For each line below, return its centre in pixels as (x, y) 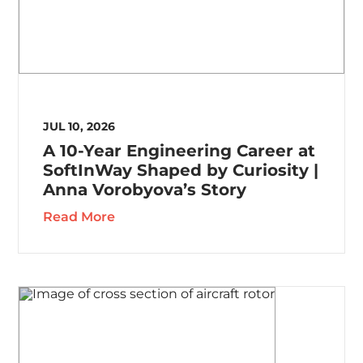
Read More (79, 217)
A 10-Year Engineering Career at (179, 151)
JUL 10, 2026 (79, 127)
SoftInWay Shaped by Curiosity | (181, 171)
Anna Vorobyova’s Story (145, 190)
